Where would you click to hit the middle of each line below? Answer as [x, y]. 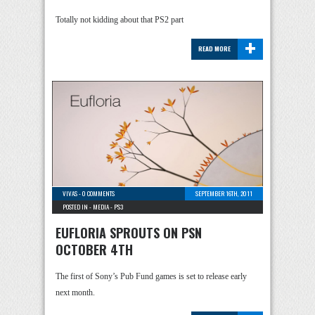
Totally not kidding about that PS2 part [120, 20]
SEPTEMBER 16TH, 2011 [224, 193]
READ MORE [214, 49]
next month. [75, 292]
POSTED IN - [78, 207]
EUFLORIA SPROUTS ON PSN [129, 233]
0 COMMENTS [98, 193]
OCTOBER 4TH [94, 250]
